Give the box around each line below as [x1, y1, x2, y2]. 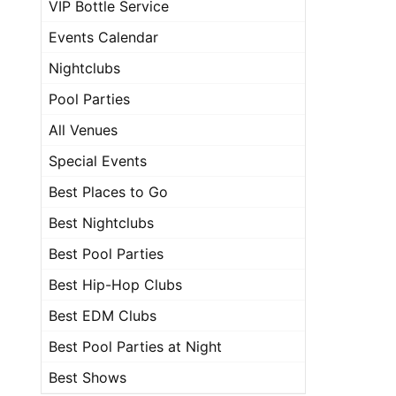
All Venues [49, 121, 118, 139]
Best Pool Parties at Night [49, 338, 222, 355]
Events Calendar [49, 28, 158, 46]
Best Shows [49, 369, 126, 386]
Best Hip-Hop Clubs [49, 276, 182, 293]
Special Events [49, 152, 147, 170]
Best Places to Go [49, 183, 168, 201]
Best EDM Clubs [49, 307, 156, 324]
